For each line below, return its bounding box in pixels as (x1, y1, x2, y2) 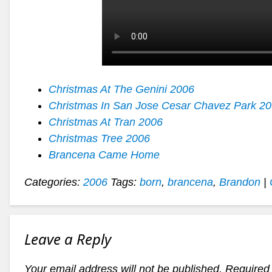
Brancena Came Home (49, 149, 160, 161)
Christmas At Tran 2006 (49, 116, 163, 128)
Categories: (24, 176, 83, 188)
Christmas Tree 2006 (49, 132, 150, 144)
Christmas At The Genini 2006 (49, 83, 194, 95)
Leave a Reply (24, 229, 111, 249)
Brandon (219, 176, 260, 188)
